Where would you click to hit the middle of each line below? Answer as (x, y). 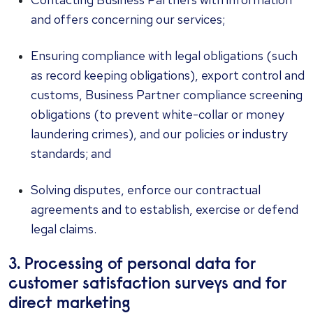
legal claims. (64, 229)
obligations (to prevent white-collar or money (158, 114)
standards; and (71, 153)
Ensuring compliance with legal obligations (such (164, 56)
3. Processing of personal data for (132, 265)
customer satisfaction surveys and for (147, 285)
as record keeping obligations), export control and (168, 75)
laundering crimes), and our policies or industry (159, 134)
